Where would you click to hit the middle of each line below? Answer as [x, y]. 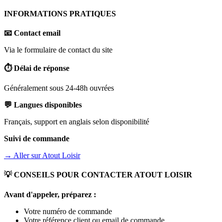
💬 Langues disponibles [43, 105]
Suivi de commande [37, 139]
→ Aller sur [23, 156]
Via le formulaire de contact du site [58, 50]
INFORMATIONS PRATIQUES [60, 13]
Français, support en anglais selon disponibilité [77, 122]
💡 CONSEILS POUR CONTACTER [69, 175]
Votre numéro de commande [68, 211]
